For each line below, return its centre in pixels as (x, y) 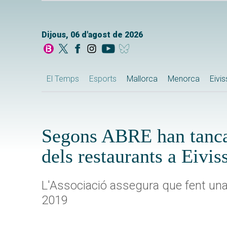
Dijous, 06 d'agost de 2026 (92, 35)
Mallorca (142, 79)
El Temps (63, 79)
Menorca (184, 79)
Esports (103, 79)
